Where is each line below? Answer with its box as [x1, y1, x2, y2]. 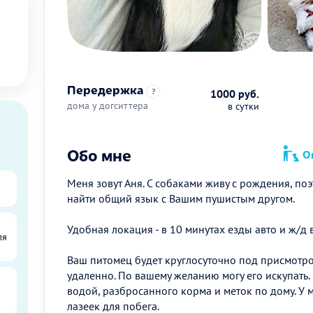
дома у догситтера [67, 99, 148, 112]
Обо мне [67, 143, 131, 166]
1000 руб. [210, 87, 259, 101]
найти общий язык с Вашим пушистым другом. [67, 191, 295, 205]
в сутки [227, 100, 259, 112]
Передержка [67, 81, 143, 98]
